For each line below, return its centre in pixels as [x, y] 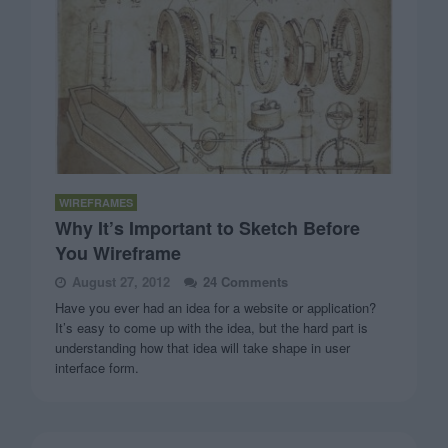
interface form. [97, 368]
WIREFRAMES [96, 203]
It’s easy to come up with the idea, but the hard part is [212, 328]
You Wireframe [118, 253]
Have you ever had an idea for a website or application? [216, 308]
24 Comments [246, 282]
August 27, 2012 [121, 282]
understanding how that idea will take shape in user [203, 348]
